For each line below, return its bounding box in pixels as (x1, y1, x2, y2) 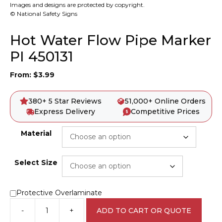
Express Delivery (34, 107, 96, 116)
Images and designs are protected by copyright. (10, 1, 145, 9)
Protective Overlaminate (16, 188, 102, 198)
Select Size (14, 158, 57, 167)
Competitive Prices (131, 107, 200, 116)
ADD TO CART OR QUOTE (97, 206, 191, 215)
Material (20, 129, 52, 138)
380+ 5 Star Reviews (28, 97, 102, 106)
